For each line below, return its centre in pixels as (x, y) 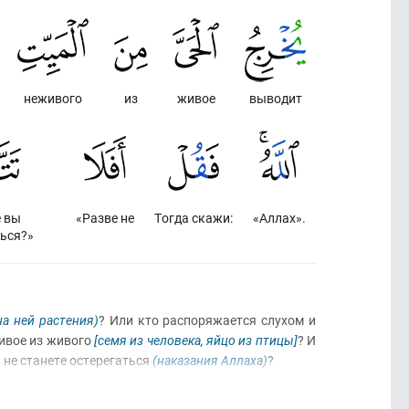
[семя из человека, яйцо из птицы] (196, 340)
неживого (53, 98)
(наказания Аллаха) (210, 360)
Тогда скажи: (194, 218)
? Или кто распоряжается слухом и (207, 320)
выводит (275, 98)
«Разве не (105, 218)
